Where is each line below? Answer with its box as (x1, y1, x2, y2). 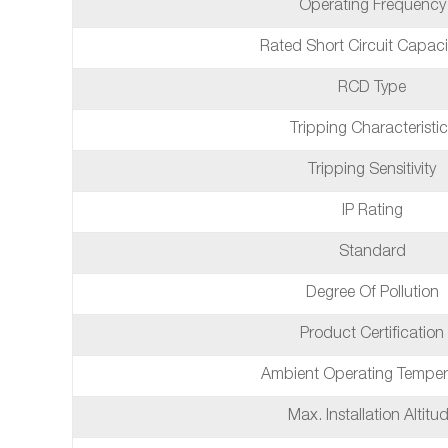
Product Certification (300, 327, 444, 343)
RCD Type (338, 81, 406, 97)
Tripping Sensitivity (308, 163, 436, 179)
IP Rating (341, 204, 403, 220)
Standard (338, 245, 406, 261)
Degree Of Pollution (305, 286, 439, 302)
